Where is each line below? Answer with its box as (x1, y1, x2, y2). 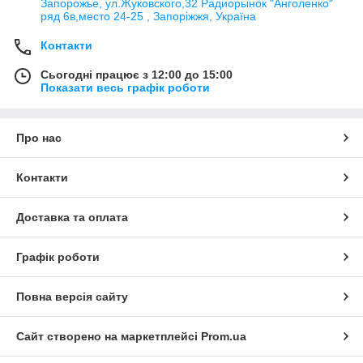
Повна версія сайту (16, 289, 128, 303)
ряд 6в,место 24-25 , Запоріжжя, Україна (41, 9, 256, 23)
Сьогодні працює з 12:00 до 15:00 (41, 67, 233, 81)
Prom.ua (201, 329, 246, 343)
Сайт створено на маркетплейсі (16, 329, 201, 343)
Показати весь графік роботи (41, 80, 210, 94)
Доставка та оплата (16, 210, 128, 224)
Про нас (16, 130, 62, 144)
